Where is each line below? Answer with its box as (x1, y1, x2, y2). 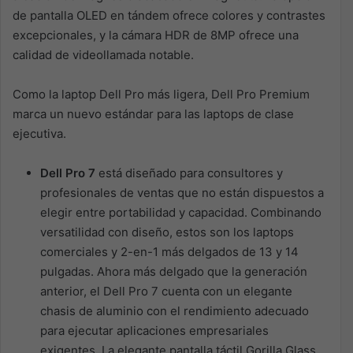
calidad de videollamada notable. (13, 46, 194, 62)
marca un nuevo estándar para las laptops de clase (13, 106, 294, 121)
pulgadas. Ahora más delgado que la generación (40, 263, 307, 279)
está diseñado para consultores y (95, 165, 283, 180)
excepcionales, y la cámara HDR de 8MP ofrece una (13, 27, 299, 43)
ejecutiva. (13, 125, 66, 141)
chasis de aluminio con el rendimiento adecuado (40, 303, 309, 318)
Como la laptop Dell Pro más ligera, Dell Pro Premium (13, 86, 310, 102)
